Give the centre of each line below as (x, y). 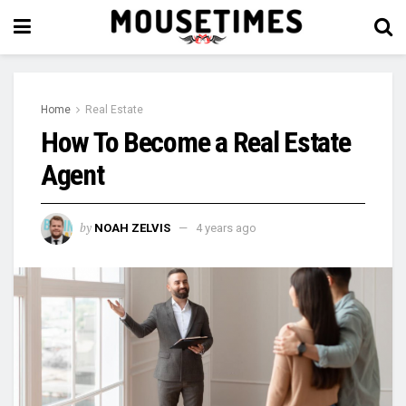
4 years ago (226, 227)
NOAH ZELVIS (132, 227)
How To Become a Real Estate (196, 142)
